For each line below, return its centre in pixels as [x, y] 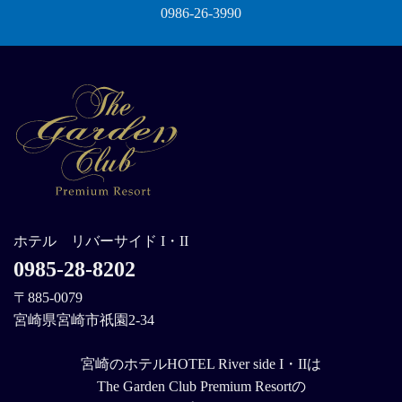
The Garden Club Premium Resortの [201, 387]
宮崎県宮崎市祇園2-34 [84, 320]
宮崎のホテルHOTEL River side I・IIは [201, 364]
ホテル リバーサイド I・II [101, 241]
